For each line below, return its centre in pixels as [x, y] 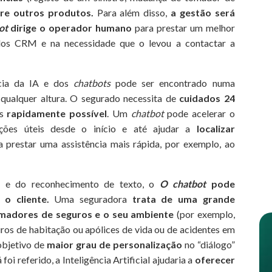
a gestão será [202, 12]
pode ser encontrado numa [173, 83]
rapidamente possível [57, 113]
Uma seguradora [90, 199]
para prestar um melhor [183, 27]
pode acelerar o [199, 113]
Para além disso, [132, 12]
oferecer [215, 259]
